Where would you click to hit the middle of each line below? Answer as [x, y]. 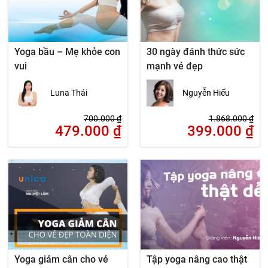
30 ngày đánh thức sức [195, 52]
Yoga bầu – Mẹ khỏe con [68, 52]
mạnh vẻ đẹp [174, 66]
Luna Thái [69, 93]
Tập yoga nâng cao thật [197, 259]
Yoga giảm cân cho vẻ [62, 259]
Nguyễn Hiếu [206, 93]
